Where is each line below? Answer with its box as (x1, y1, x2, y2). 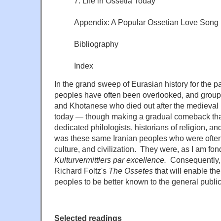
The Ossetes (109, 166, 153, 175)
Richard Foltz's (54, 166, 109, 175)
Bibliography (74, 39, 118, 48)
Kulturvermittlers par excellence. (54, 155, 170, 164)
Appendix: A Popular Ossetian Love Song (74, 17, 219, 27)
